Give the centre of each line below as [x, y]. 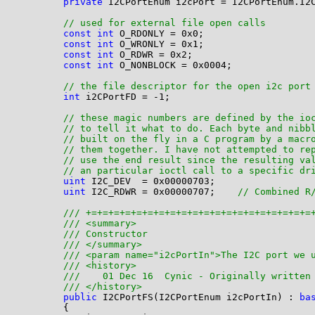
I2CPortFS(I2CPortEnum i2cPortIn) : [198, 297]
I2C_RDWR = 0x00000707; [161, 192]
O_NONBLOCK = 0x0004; [173, 65]
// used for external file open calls [164, 23]
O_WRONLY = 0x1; [159, 44]
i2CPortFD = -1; [125, 97]
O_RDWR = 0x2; [153, 55]
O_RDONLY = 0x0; [159, 34]
